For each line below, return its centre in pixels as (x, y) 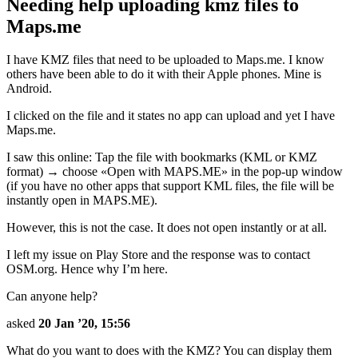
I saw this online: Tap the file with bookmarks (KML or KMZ (162, 157)
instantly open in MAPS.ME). (82, 201)
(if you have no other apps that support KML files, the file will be (170, 186)
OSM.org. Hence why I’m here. (87, 269)
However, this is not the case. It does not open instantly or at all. (167, 228)
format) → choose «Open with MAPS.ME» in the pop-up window (175, 172)
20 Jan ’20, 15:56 (84, 324)
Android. (29, 89)
